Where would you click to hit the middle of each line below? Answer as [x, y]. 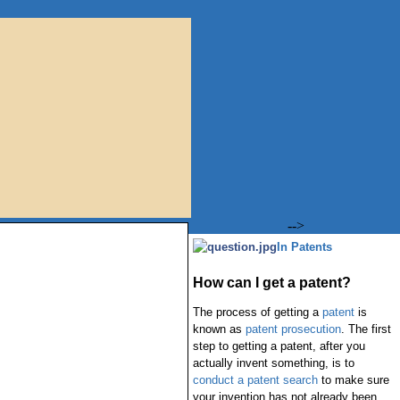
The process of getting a [257, 312]
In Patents [304, 247]
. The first [366, 329]
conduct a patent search [255, 380]
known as [219, 329]
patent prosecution [293, 329]
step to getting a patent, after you [279, 346]
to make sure [353, 380]
